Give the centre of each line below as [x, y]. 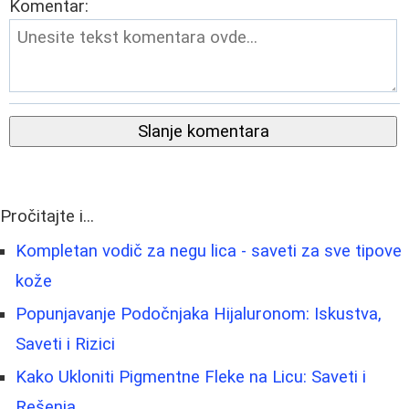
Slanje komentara [203, 131]
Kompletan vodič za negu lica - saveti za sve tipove [209, 251]
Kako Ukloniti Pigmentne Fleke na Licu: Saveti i [191, 377]
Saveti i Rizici [65, 344]
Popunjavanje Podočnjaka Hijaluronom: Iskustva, [199, 314]
